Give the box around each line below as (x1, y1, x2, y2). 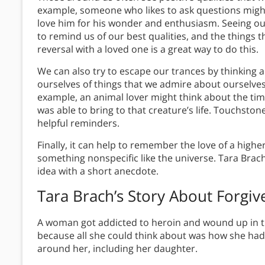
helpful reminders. (37, 117, 122, 130)
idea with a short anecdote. (37, 164, 159, 178)
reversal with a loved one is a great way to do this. (37, 43, 258, 56)
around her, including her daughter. (37, 242, 200, 256)
